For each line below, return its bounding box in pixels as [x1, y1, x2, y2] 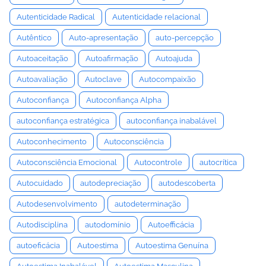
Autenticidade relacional [112, 12, 201, 21]
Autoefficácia [148, 220, 194, 229]
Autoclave [85, 75, 122, 84]
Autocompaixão [139, 75, 196, 84]
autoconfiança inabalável [126, 116, 217, 125]
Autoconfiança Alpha [86, 96, 161, 104]
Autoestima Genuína [135, 241, 208, 250]
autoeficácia [17, 241, 60, 250]
